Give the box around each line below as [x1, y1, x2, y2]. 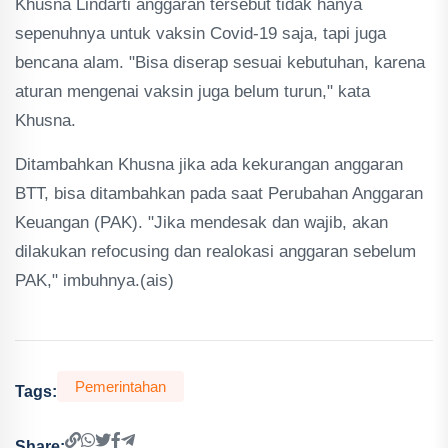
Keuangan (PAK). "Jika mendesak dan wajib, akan [15, 213, 388, 232]
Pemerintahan [75, 378, 166, 395]
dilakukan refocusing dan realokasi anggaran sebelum [15, 242, 416, 261]
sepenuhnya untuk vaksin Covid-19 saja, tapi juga [15, 24, 386, 43]
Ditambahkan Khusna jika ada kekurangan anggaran [15, 155, 403, 174]
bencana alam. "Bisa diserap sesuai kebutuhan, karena [15, 53, 425, 72]
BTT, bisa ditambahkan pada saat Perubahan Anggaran [15, 184, 423, 203]
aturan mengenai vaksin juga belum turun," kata [15, 82, 370, 101]
